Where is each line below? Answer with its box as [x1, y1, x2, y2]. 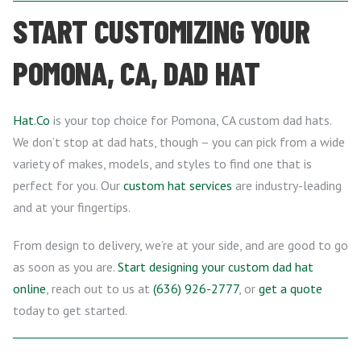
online [13, 280, 46, 297]
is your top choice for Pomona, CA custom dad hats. [50, 112, 331, 128]
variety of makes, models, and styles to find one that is [13, 156, 312, 172]
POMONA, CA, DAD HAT [13, 53, 260, 92]
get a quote [259, 280, 322, 297]
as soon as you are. [13, 259, 118, 275]
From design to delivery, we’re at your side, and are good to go [13, 237, 348, 253]
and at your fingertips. [13, 199, 131, 215]
